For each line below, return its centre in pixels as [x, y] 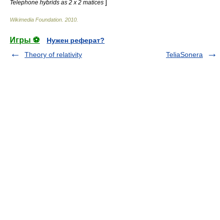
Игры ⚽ [25, 40]
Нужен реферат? [76, 40]
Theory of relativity [53, 55]
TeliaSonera [184, 55]
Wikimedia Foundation [36, 20]
